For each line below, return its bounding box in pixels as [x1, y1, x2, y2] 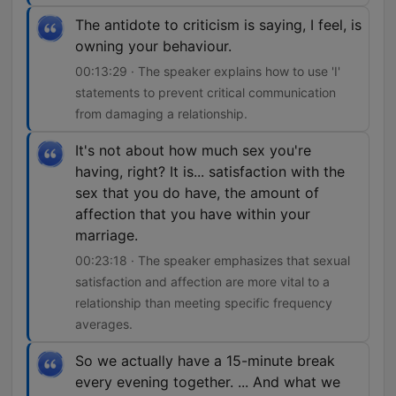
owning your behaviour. [75, 37, 232, 56]
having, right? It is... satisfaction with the [75, 163, 345, 181]
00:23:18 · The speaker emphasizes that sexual [75, 253, 350, 269]
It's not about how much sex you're [75, 141, 311, 160]
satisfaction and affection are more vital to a [75, 274, 330, 290]
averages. [75, 316, 133, 332]
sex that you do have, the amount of [75, 184, 319, 202]
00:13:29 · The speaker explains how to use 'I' [75, 64, 340, 80]
